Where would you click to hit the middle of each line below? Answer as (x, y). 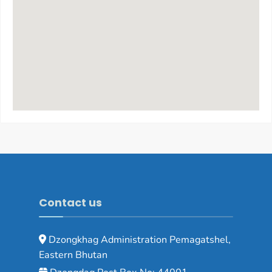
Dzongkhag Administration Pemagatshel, (138, 240)
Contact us (70, 202)
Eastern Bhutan (73, 255)
